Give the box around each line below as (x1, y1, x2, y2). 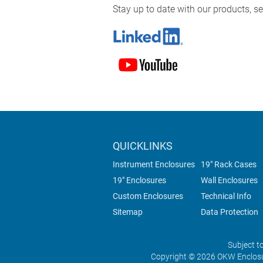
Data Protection (201, 207, 258, 217)
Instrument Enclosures (113, 160, 195, 170)
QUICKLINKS (113, 140, 173, 153)
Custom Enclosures (113, 191, 183, 201)
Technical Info (201, 191, 251, 201)
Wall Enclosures (201, 176, 258, 186)
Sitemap (113, 207, 143, 217)
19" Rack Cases (201, 160, 257, 170)
